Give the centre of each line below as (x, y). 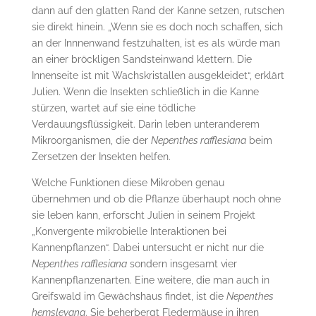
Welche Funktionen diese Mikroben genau (128, 183)
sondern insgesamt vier (182, 264)
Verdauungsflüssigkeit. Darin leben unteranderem (145, 124)
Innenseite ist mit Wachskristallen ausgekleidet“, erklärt (158, 75)
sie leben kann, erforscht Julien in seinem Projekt (143, 215)
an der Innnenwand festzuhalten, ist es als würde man (156, 43)
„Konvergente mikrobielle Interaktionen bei (129, 231)
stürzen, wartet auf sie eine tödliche (113, 108)
